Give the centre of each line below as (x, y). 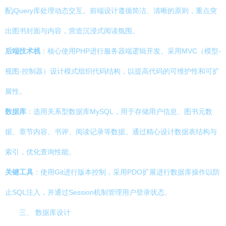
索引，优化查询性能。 (40, 152)
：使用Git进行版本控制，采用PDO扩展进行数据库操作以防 (127, 172)
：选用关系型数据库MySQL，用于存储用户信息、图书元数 (119, 111)
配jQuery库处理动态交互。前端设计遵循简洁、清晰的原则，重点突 (111, 11)
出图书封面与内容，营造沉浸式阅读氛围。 (72, 31)
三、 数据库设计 (45, 212)
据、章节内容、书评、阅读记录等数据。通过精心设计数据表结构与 (111, 132)
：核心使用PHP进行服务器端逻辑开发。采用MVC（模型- (131, 51)
